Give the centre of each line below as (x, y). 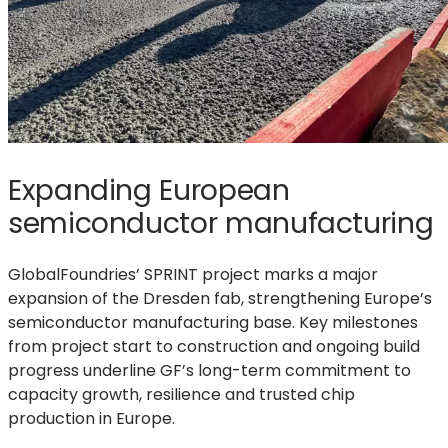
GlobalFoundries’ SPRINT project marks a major (193, 275)
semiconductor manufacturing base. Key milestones (213, 323)
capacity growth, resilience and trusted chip (181, 395)
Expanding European (149, 189)
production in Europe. (91, 419)
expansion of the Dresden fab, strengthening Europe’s (220, 299)
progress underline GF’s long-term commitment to (209, 371)
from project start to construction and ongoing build (214, 347)
